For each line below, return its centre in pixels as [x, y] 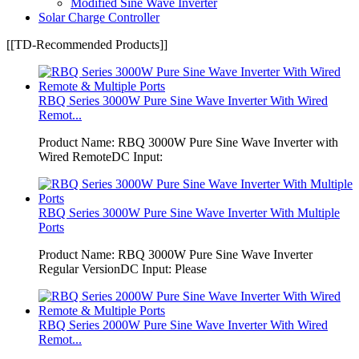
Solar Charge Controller [99, 17]
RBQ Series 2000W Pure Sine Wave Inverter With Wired [183, 325]
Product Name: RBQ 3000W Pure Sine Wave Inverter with [188, 142]
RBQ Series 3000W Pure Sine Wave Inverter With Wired [183, 100]
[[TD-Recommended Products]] [87, 44]
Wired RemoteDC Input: [101, 156]
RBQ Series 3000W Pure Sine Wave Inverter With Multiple [189, 212]
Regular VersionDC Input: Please [123, 268]
